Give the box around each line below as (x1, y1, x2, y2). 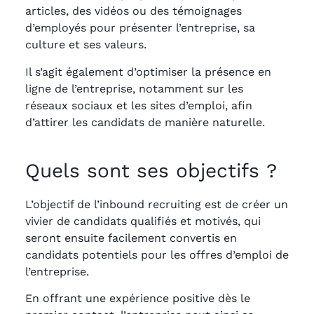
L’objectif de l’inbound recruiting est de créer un (25, 197, 288, 211)
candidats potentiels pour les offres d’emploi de (25, 247, 289, 261)
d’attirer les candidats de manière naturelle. (25, 115, 265, 129)
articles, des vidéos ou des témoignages (25, 4, 242, 18)
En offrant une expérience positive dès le (25, 292, 250, 305)
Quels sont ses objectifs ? (25, 158, 277, 182)
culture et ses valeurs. (25, 38, 146, 52)
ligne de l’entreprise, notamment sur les (25, 81, 243, 95)
